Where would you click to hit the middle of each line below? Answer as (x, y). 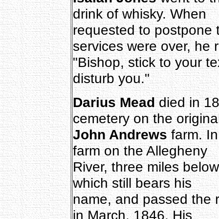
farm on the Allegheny (140, 150)
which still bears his (132, 183)
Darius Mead (114, 102)
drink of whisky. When (139, 13)
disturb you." (111, 78)
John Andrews (120, 134)
